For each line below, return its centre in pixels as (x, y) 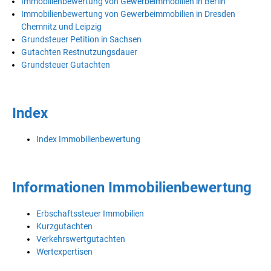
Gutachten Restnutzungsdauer (79, 52)
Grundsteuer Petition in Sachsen (81, 39)
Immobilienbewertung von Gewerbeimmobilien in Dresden (128, 14)
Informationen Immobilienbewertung (132, 187)
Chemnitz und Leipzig (61, 26)
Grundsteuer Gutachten (66, 64)
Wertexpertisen (64, 251)
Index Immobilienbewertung (88, 139)
